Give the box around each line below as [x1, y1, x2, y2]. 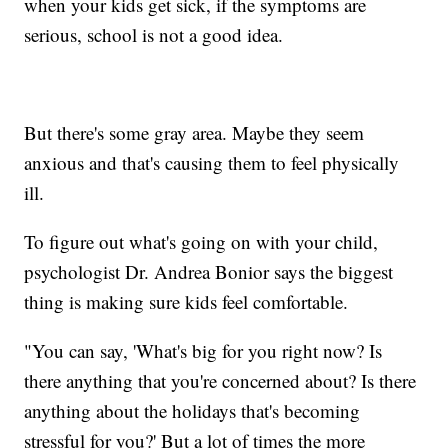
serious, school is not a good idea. [24, 21, 284, 47]
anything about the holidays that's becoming [24, 397, 361, 423]
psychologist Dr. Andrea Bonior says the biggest [24, 258, 394, 284]
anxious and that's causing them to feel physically [24, 149, 400, 175]
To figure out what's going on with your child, [24, 228, 379, 254]
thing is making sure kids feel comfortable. [24, 288, 349, 314]
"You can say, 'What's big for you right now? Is [24, 337, 383, 363]
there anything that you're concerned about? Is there [24, 367, 417, 393]
